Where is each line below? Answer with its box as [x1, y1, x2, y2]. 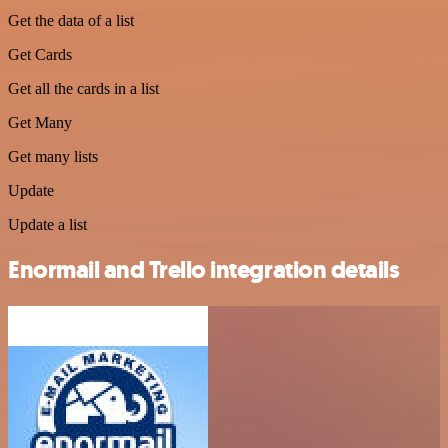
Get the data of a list [8, 12, 134, 30]
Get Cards [8, 46, 72, 64]
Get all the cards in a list [8, 80, 159, 98]
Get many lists [8, 148, 98, 166]
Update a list [8, 216, 87, 234]
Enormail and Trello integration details [8, 254, 400, 287]
